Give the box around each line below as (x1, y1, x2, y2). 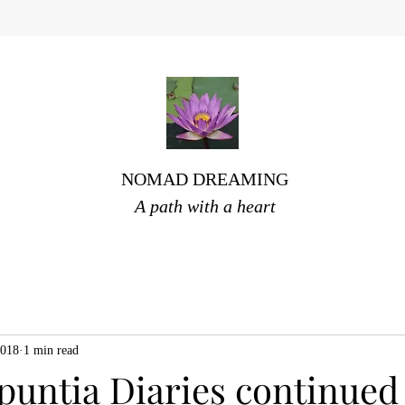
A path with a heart (134, 196, 276, 216)
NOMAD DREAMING (121, 169, 288, 189)
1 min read (24, 343, 79, 357)
